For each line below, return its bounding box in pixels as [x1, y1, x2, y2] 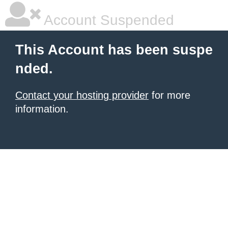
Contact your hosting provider [15, 90, 149, 101]
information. [15, 103, 69, 115]
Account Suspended [41, 12, 174, 28]
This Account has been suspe [15, 42, 213, 58]
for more [149, 90, 190, 101]
